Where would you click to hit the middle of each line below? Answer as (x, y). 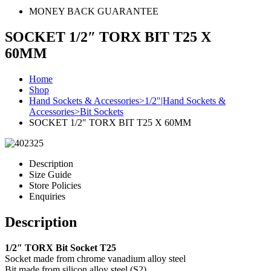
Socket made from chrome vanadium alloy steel (95, 258)
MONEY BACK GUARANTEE (94, 11)
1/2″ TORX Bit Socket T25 (60, 247)
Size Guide (50, 174)
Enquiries (47, 196)
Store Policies (55, 185)
